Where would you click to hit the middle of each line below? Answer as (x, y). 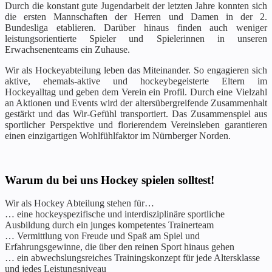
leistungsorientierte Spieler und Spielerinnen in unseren (136, 38)
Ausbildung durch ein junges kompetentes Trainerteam (109, 225)
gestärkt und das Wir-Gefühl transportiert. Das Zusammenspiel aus (136, 114)
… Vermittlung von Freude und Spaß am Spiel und (102, 236)
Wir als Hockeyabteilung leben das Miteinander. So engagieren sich (136, 70)
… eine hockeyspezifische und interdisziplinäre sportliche (115, 214)
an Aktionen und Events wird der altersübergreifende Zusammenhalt (136, 103)
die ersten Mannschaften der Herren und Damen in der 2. (136, 16)
